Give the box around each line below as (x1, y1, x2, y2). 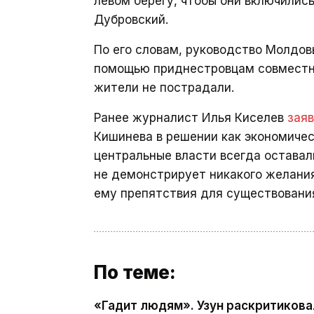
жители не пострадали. (94, 81, 234, 95)
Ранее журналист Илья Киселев (94, 111, 287, 125)
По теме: (94, 261, 176, 283)
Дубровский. (94, 13, 168, 27)
